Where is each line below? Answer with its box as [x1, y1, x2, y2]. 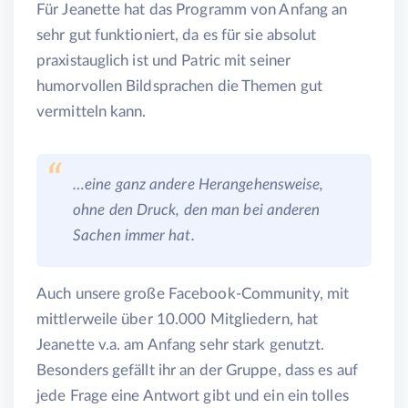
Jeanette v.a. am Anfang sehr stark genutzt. [36, 337, 325, 353]
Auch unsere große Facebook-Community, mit [36, 286, 350, 302]
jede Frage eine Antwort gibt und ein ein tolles [36, 388, 349, 404]
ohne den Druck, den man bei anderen [73, 202, 321, 219]
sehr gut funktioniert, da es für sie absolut [36, 27, 317, 44]
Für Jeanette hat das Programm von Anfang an [36, 2, 348, 18]
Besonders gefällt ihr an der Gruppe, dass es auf [36, 362, 358, 379]
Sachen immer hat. [73, 228, 195, 244]
